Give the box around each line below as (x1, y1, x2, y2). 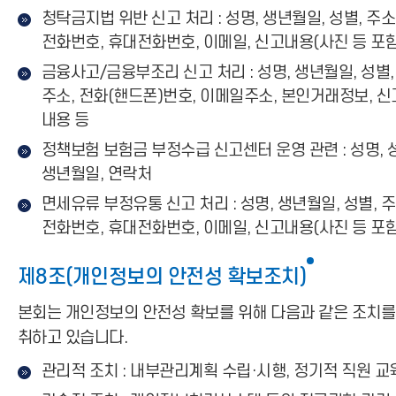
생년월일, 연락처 (42, 165, 152, 184)
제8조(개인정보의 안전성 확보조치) (18, 266, 307, 289)
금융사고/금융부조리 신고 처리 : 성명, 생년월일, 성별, (42, 64, 394, 82)
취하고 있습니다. (18, 329, 128, 347)
